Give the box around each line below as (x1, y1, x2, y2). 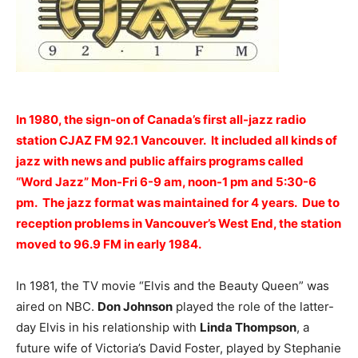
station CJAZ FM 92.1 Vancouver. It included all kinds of (16, 133, 337, 148)
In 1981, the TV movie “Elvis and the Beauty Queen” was (16, 278, 329, 293)
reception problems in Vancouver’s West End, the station (16, 216, 341, 231)
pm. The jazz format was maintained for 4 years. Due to (16, 195, 340, 210)
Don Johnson (97, 299, 173, 314)
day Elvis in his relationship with (16, 320, 200, 335)
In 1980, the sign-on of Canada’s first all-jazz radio (16, 112, 306, 127)
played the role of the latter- (173, 299, 334, 314)
